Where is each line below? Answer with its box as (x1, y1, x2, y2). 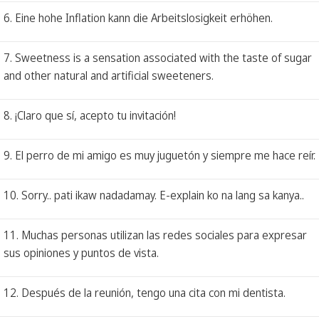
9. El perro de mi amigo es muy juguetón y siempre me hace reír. (4, 147, 315, 163)
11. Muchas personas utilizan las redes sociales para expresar (4, 226, 307, 243)
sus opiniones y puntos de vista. (4, 244, 159, 261)
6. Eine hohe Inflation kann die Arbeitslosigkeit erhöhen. (4, 9, 273, 26)
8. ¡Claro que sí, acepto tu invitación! (4, 107, 176, 123)
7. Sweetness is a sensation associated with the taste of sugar (4, 49, 312, 66)
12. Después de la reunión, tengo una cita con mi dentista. (4, 284, 286, 300)
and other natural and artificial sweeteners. (4, 67, 214, 83)
